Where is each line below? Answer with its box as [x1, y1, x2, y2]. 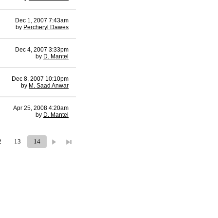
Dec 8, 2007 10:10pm [12, 75, 69, 82]
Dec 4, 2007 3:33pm [15, 46, 69, 53]
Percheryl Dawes [23, 24, 69, 31]
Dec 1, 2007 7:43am [15, 17, 69, 24]
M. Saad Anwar [29, 82, 69, 89]
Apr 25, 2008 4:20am [13, 105, 69, 111]
